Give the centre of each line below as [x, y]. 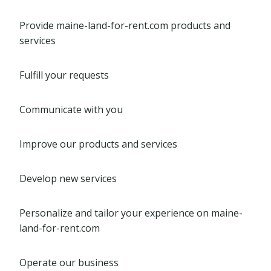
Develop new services [68, 178]
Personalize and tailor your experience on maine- [131, 213]
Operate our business [69, 263]
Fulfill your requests [64, 75]
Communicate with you [71, 109]
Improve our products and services [98, 144]
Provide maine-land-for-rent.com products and [125, 25]
